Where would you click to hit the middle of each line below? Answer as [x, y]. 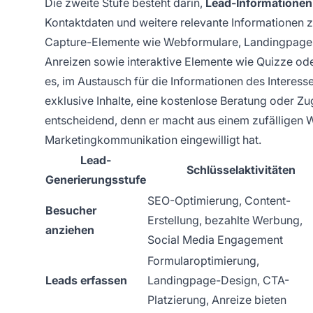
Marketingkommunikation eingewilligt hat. [153, 139]
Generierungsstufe [96, 179]
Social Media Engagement [215, 239]
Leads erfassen [86, 280]
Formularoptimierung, [203, 260]
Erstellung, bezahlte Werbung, [225, 220]
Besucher [71, 210]
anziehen [70, 230]
